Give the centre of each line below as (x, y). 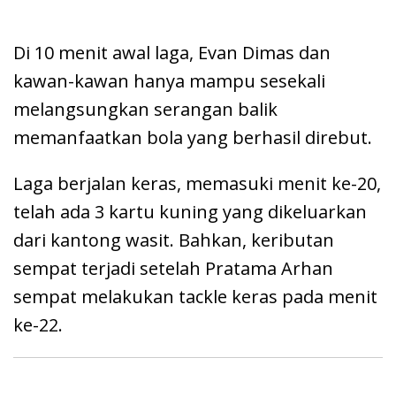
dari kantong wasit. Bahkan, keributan (174, 240)
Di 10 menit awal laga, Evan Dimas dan (172, 53)
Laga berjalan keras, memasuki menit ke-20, (197, 183)
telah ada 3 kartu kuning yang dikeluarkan (190, 212)
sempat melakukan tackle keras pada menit (195, 297)
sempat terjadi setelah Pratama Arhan (173, 268)
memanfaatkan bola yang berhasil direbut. (193, 137)
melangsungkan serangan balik (145, 109)
